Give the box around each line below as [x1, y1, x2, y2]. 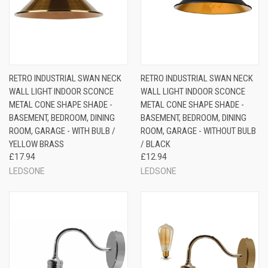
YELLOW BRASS [9, 138, 64, 150]
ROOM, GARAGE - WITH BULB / [9, 125, 115, 136]
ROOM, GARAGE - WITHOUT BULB [140, 125, 256, 136]
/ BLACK [140, 138, 170, 150]
